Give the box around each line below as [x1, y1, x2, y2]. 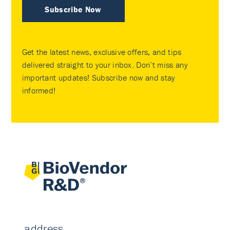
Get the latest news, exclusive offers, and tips [22, 47, 182, 57]
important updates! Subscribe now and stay [22, 72, 176, 83]
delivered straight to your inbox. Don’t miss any [22, 60, 188, 70]
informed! [22, 85, 56, 95]
